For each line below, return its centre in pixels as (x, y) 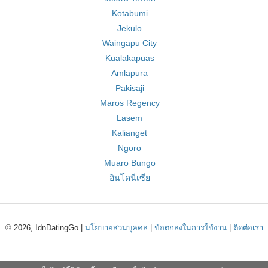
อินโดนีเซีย (130, 178)
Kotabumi (130, 13)
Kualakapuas (130, 58)
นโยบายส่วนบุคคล (116, 228)
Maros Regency (130, 103)
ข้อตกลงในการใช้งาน (190, 228)
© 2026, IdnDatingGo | (45, 228)
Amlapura (130, 73)
